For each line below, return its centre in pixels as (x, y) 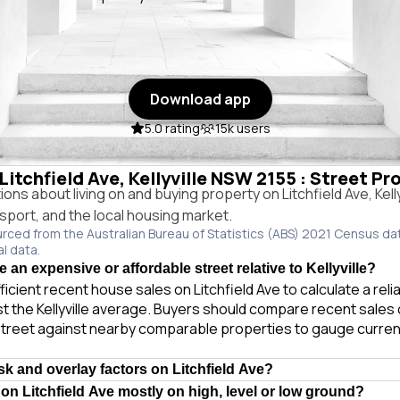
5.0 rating (172, 128)
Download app (200, 99)
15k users (242, 128)
